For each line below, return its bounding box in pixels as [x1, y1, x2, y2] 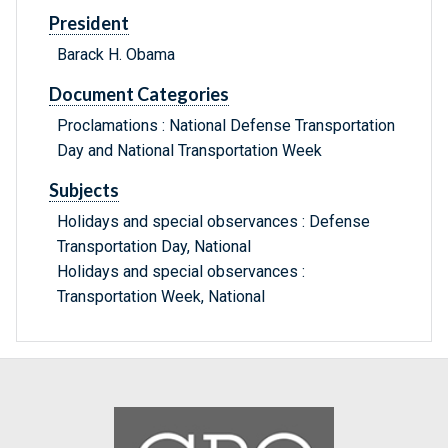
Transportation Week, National [57, 287, 265, 307]
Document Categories [49, 83, 229, 106]
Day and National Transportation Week [57, 141, 322, 161]
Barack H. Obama [57, 45, 175, 65]
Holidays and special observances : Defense [57, 212, 370, 232]
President [49, 12, 129, 35]
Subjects [49, 179, 119, 202]
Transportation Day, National [57, 237, 251, 257]
